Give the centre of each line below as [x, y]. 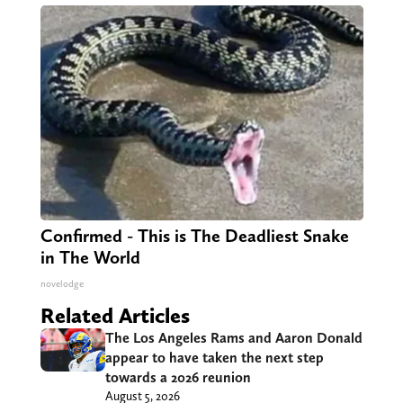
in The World [90, 258]
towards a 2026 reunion [178, 378]
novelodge [62, 284]
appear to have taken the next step [214, 358]
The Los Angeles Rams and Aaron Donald [233, 338]
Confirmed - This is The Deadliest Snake [194, 236]
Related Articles [115, 316]
